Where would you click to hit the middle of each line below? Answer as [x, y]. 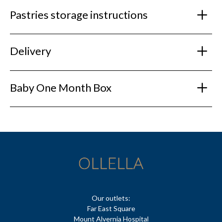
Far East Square [111, 209]
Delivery [30, 51]
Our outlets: [111, 198]
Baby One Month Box [61, 87]
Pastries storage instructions [79, 14]
